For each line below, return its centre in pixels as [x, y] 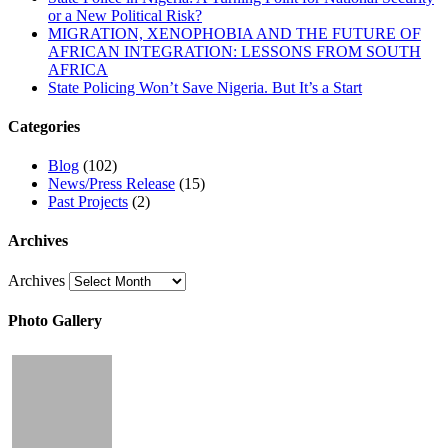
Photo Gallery [55, 320]
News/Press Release [111, 184]
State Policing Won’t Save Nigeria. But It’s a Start [205, 87]
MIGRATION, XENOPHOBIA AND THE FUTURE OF [234, 33]
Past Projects [88, 202]
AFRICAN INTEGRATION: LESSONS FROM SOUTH [234, 51]
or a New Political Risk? [125, 15]
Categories [44, 126]
